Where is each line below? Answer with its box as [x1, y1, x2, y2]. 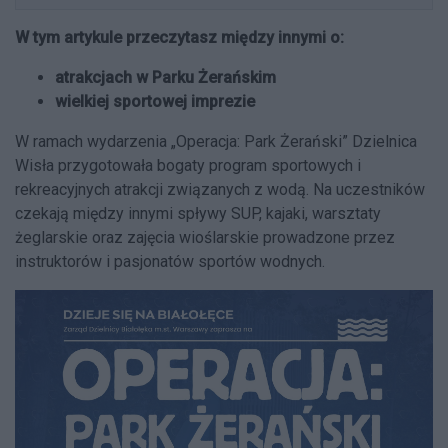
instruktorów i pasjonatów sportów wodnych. [15, 252, 325, 271]
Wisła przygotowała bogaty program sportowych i [15, 156, 361, 175]
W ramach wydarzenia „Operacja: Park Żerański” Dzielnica [15, 132, 417, 151]
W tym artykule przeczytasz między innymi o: [15, 28, 344, 47]
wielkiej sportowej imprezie [55, 92, 255, 111]
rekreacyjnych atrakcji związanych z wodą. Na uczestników [15, 180, 425, 199]
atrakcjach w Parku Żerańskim [55, 68, 276, 87]
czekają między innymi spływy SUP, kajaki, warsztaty [15, 204, 381, 223]
